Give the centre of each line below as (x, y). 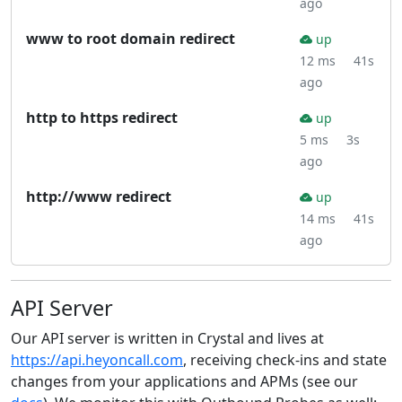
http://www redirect (99, 197)
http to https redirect (102, 118)
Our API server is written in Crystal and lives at (167, 338)
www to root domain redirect (131, 39)
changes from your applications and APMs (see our (184, 381)
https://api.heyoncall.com (97, 360)
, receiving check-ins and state (285, 360)
